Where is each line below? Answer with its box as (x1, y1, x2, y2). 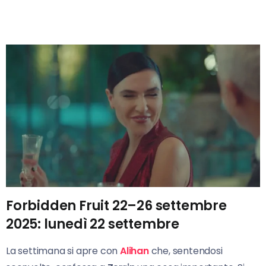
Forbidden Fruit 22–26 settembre (6, 196, 227, 216)
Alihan (120, 244, 149, 258)
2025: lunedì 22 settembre (6, 214, 179, 234)
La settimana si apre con (6, 244, 120, 258)
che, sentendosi (148, 244, 223, 258)
